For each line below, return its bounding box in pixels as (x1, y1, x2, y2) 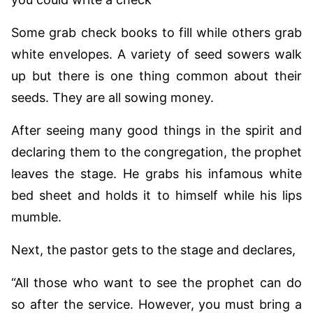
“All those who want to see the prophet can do (11, 275, 302, 290)
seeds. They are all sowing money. (11, 89, 214, 105)
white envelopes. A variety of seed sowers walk (11, 46, 302, 61)
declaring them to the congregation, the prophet (11, 144, 302, 159)
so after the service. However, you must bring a (11, 296, 302, 312)
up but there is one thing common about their (11, 68, 302, 83)
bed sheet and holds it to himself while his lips (11, 187, 302, 203)
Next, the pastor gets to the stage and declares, (11, 242, 296, 257)
